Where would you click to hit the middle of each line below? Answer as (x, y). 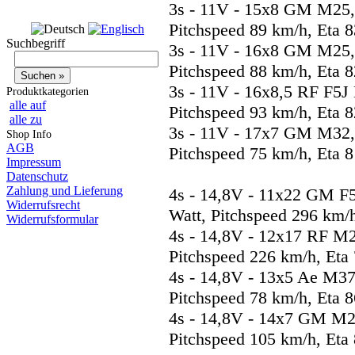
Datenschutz (37, 177)
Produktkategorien (48, 92)
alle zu (26, 120)
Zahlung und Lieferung (65, 191)
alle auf (28, 105)
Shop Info (29, 135)
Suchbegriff (36, 44)
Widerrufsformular (52, 219)
